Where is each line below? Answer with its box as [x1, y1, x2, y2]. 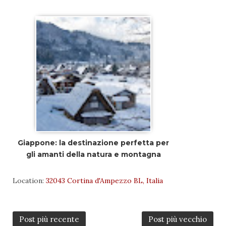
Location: [13, 176, 46, 186]
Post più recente [19, 214, 79, 224]
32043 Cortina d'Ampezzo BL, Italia [46, 176, 163, 186]
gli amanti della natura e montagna [26, 150, 161, 159]
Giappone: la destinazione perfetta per [18, 138, 169, 148]
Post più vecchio [148, 214, 207, 224]
